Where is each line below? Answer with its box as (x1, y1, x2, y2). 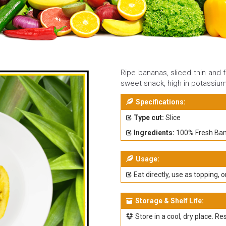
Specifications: (136, 98, 186, 106)
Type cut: (134, 114, 164, 122)
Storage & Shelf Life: (135, 197, 204, 205)
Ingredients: (134, 129, 175, 137)
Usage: (136, 155, 159, 163)
